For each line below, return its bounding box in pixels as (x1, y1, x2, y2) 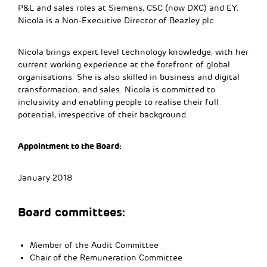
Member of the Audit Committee (30, 240, 159, 250)
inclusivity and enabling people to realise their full (18, 97, 219, 107)
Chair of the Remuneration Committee (30, 252, 182, 263)
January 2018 (18, 172, 73, 183)
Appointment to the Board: (18, 140, 122, 151)
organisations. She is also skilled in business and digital (18, 72, 240, 82)
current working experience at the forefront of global (18, 59, 230, 70)
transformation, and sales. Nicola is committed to (18, 84, 215, 95)
